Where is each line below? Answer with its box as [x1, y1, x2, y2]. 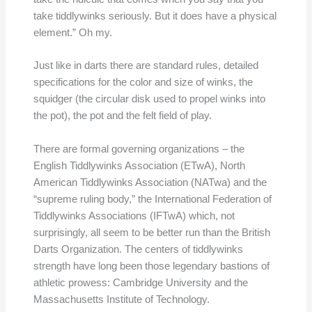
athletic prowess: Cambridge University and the [33, 276, 248, 288]
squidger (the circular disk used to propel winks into [33, 93, 265, 105]
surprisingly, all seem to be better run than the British [33, 226, 270, 238]
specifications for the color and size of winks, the [33, 77, 253, 88]
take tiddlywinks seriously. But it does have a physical [33, 10, 276, 22]
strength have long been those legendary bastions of [33, 260, 270, 272]
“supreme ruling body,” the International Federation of [33, 193, 272, 205]
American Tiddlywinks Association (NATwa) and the [33, 176, 267, 188]
